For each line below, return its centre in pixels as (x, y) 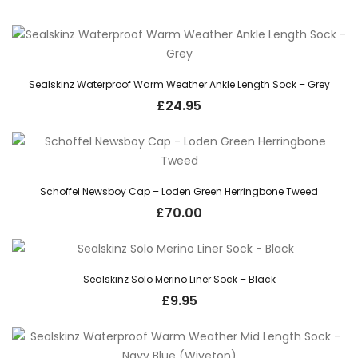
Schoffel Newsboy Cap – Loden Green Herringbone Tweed (179, 191)
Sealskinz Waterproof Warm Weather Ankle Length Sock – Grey (179, 84)
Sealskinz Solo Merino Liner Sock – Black (179, 279)
